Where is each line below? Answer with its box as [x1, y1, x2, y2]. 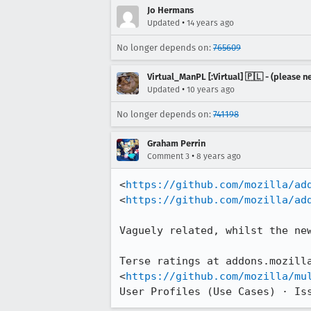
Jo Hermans [147, 5, 194, 15]
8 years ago [196, 151, 241, 161]
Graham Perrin [147, 138, 205, 149]
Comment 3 [147, 151, 190, 161]
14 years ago [187, 18, 234, 28]
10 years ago [187, 85, 235, 94]
